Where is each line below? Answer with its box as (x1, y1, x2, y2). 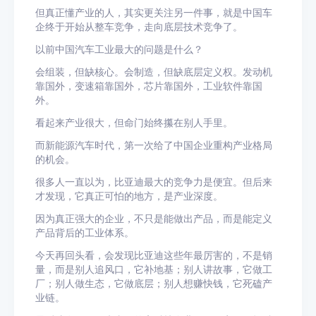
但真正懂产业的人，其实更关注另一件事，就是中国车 (35, 7, 272, 18)
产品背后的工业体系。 (35, 227, 134, 238)
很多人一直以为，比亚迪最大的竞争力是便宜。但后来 (35, 176, 272, 188)
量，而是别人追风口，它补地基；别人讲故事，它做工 (35, 264, 272, 275)
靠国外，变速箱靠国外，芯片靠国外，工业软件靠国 (35, 80, 262, 92)
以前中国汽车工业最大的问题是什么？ (35, 44, 203, 55)
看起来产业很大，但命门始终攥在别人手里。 (35, 117, 233, 128)
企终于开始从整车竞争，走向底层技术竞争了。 (35, 21, 243, 32)
